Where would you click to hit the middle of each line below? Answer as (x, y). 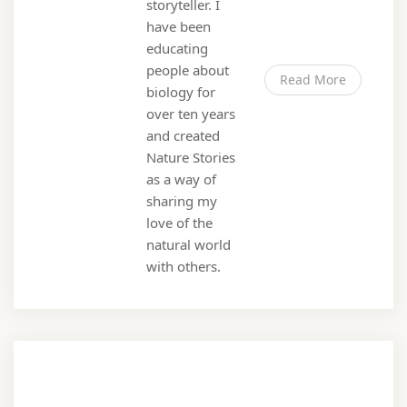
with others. (184, 267)
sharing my (182, 201)
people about (188, 70)
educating (177, 49)
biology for (181, 92)
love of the (179, 223)
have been (179, 27)
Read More (313, 80)
